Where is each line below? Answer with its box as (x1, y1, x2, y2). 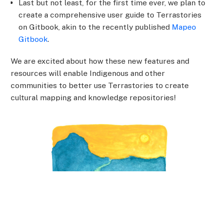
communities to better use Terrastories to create (11, 81, 189, 91)
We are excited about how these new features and (11, 56, 190, 66)
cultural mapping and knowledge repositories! (11, 93, 176, 103)
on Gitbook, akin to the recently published (18, 22, 172, 32)
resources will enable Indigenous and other (11, 69, 165, 78)
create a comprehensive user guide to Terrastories (18, 10, 202, 19)
